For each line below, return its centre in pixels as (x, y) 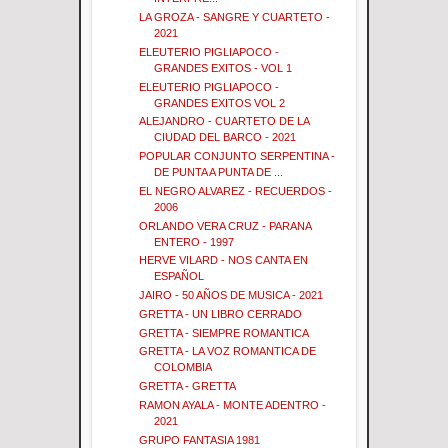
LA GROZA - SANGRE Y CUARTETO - (235, 17)
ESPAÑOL (179, 276)
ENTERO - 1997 (194, 241)
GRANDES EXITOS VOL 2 (220, 102)
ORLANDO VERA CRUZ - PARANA (225, 225)
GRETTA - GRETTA (188, 386)
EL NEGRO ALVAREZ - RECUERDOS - (236, 190)
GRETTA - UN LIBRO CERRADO (221, 313)
